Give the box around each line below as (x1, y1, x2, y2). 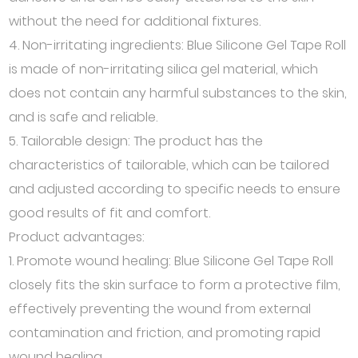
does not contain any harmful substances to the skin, (9, 84, 348, 102)
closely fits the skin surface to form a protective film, (9, 276, 341, 294)
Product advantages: (9, 228, 145, 246)
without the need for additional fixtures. (9, 12, 261, 30)
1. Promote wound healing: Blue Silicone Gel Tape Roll (9, 252, 334, 270)
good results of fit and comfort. (9, 204, 211, 222)
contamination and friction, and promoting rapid (9, 324, 321, 342)
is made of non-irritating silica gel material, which (9, 60, 319, 78)
